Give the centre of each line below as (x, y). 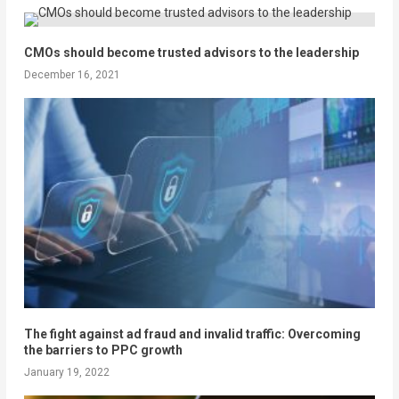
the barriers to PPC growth (103, 350)
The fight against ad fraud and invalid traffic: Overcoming (192, 334)
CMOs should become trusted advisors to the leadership (191, 53)
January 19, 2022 (66, 373)
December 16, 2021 (72, 75)
